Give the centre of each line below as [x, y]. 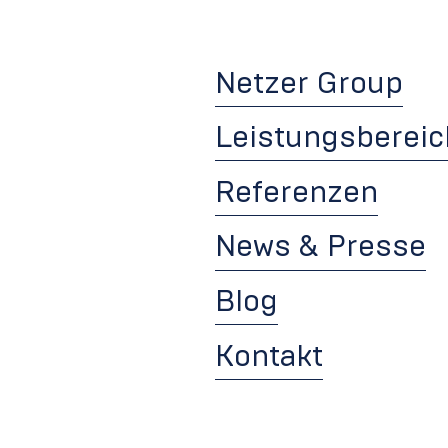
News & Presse [321, 247]
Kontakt [269, 356]
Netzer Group [309, 83]
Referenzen [297, 192]
